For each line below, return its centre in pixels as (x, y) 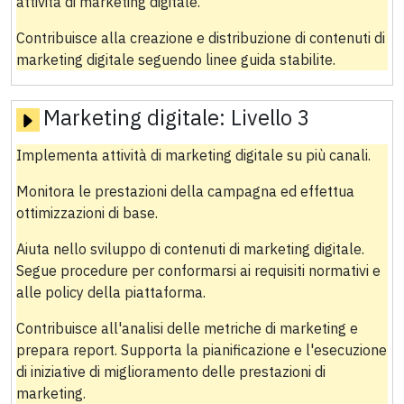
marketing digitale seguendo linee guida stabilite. (175, 59)
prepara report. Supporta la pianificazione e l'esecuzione (201, 350)
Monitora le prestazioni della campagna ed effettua (185, 192)
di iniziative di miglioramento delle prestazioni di (170, 372)
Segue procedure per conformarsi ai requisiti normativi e (198, 271)
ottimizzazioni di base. (87, 213)
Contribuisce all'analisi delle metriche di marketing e (187, 329)
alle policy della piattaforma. (110, 293)
